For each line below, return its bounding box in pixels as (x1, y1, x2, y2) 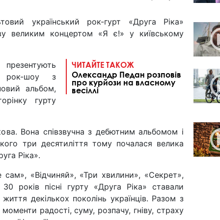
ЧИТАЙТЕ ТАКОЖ (72, 59, 134, 69)
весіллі (72, 85, 99, 95)
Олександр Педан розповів (72, 69, 181, 79)
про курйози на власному (72, 77, 175, 87)
